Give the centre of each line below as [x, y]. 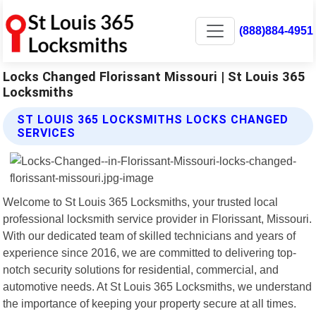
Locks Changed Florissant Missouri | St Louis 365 [154, 76]
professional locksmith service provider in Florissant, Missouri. [158, 218]
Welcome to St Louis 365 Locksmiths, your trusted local [141, 201]
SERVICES [47, 133]
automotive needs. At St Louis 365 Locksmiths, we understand [158, 286]
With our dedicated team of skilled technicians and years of [150, 235]
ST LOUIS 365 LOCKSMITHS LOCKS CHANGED [153, 119]
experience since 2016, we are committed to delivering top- [150, 252]
